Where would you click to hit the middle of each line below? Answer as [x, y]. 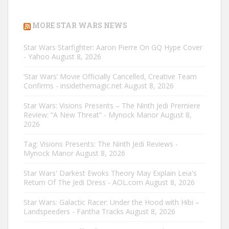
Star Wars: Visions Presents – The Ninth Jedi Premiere [112, 105]
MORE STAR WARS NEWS [80, 26]
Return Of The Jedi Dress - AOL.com [83, 182]
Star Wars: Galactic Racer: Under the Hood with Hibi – [111, 202]
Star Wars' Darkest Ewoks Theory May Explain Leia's [110, 173]
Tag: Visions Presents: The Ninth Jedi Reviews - [101, 144]
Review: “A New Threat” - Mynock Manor [91, 114]
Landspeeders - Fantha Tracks [74, 211]
